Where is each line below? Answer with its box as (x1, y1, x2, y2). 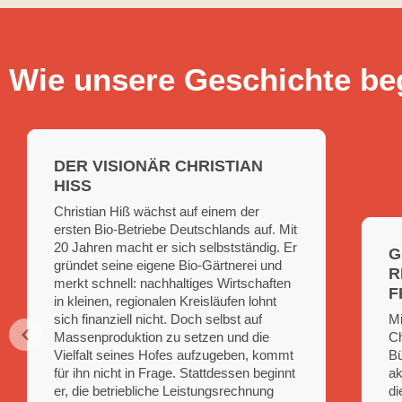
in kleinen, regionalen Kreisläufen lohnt (54, 293, 276, 309)
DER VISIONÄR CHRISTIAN (54, 157, 263, 175)
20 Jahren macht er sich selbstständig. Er (54, 240, 297, 255)
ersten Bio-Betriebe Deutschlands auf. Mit (54, 222, 297, 237)
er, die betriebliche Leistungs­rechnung (54, 383, 274, 398)
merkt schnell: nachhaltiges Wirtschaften (54, 275, 291, 291)
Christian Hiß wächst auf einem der (54, 204, 259, 219)
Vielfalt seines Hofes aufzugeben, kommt (54, 347, 293, 363)
